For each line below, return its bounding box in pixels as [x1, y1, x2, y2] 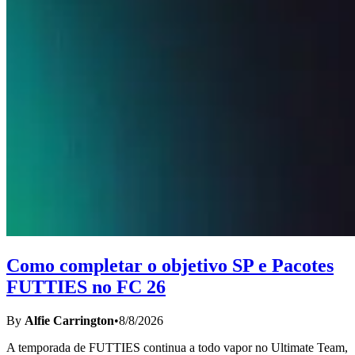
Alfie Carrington [25, 313, 114, 327]
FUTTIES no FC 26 [6, 276, 166, 297]
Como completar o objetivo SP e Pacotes [6, 254, 334, 276]
